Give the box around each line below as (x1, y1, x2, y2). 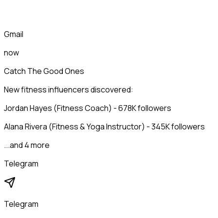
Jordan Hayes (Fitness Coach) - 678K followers (4, 103, 171, 114)
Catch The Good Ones (4, 66, 84, 77)
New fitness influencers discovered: (4, 84, 133, 95)
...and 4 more (4, 140, 50, 151)
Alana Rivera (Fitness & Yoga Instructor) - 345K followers (4, 121, 205, 132)
